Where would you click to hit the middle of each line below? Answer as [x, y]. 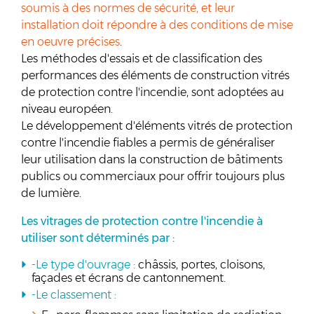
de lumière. [51, 193]
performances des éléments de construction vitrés [155, 75]
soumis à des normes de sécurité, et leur [128, 8]
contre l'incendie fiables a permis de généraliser [148, 143]
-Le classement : [74, 295]
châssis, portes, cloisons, [200, 265]
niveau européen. [67, 109]
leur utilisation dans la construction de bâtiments [152, 159]
